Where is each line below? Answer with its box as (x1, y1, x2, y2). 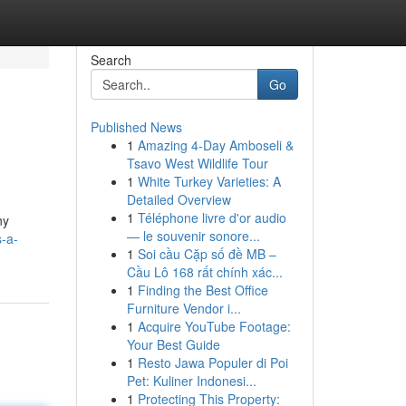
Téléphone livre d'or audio (137, 208, 286, 227)
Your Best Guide (126, 335, 220, 353)
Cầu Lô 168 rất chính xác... (126, 263, 283, 281)
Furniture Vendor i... (126, 299, 241, 317)
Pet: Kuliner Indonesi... (126, 372, 256, 390)
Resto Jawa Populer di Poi (137, 353, 288, 372)
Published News (90, 118, 182, 136)
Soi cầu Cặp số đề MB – (137, 245, 276, 263)
